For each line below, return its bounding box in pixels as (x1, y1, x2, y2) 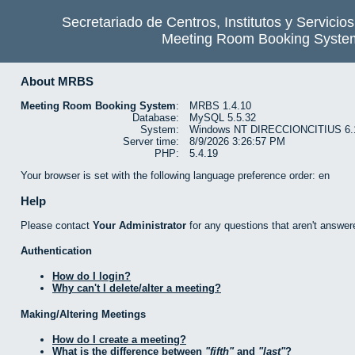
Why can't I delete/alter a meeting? (52, 282, 221, 295)
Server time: (123, 136, 179, 148)
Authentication (21, 245, 92, 258)
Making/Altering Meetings (21, 307, 146, 320)
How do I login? (52, 270, 131, 283)
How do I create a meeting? (52, 333, 186, 345)
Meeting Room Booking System (21, 100, 176, 113)
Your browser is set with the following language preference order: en (21, 170, 330, 182)
